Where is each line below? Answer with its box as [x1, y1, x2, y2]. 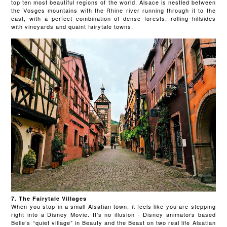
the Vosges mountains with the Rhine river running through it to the [11, 6, 216, 14]
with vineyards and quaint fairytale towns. [11, 22, 134, 30]
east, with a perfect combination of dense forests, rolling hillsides [11, 14, 216, 22]
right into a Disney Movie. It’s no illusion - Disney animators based [11, 210, 216, 219]
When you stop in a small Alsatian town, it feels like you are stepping [11, 202, 216, 211]
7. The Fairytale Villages [11, 195, 87, 203]
